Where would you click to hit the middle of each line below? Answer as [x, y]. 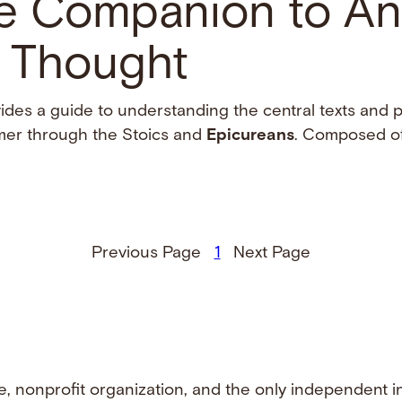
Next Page [272, 253]
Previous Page [146, 253]
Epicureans [250, 135]
